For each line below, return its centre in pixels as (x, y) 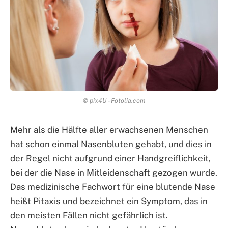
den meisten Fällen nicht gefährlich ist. (89, 215)
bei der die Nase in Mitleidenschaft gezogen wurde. (114, 172)
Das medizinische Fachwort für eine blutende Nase (113, 187)
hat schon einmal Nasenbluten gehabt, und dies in (111, 144)
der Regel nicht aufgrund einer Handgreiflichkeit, (110, 158)
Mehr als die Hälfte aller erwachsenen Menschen (109, 130)
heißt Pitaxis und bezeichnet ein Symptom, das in (109, 201)
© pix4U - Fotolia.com (114, 100)
